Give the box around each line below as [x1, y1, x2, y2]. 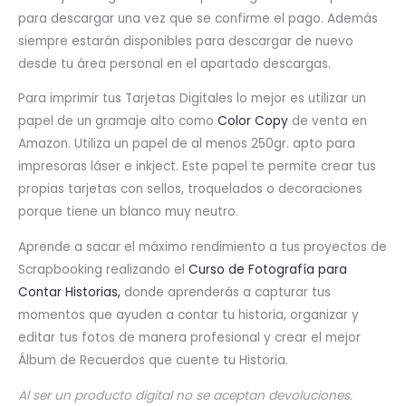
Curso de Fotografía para [188, 260, 347, 278]
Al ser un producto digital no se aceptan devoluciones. [18, 386, 353, 404]
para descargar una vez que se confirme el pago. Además [18, 9, 378, 27]
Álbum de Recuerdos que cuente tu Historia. [18, 351, 288, 369]
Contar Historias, [18, 283, 124, 301]
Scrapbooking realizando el [18, 260, 188, 278]
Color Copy [217, 112, 288, 130]
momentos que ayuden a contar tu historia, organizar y [18, 305, 359, 324]
